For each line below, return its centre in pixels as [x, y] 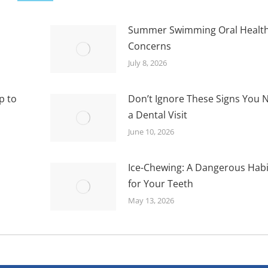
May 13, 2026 [151, 200]
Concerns [150, 46]
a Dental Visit [158, 115]
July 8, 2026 [148, 63]
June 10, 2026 [151, 131]
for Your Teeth [161, 183]
